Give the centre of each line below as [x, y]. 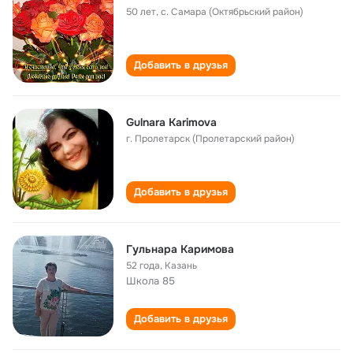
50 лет [141, 12]
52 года [143, 266]
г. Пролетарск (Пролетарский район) [210, 139]
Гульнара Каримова [180, 249]
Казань [181, 266]
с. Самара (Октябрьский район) [232, 12]
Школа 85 [150, 281]
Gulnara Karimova [171, 122]
